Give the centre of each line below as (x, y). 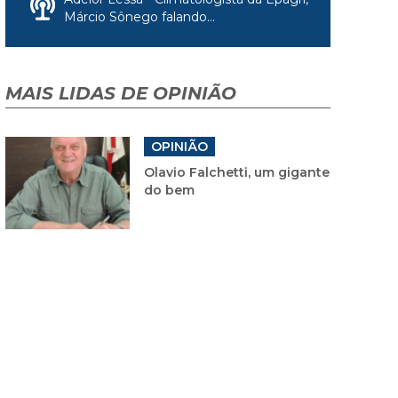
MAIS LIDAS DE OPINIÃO (121, 93)
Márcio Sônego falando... (139, 16)
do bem (169, 190)
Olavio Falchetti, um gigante (237, 172)
